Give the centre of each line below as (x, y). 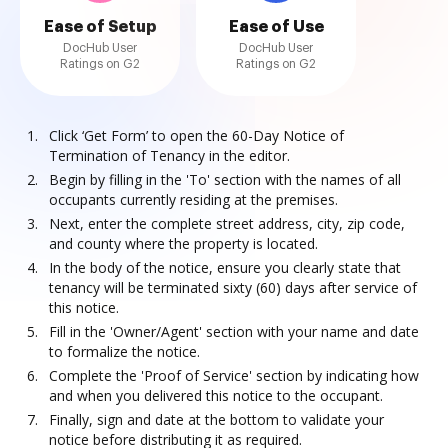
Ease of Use (276, 27)
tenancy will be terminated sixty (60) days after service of (233, 287)
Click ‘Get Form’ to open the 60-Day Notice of (196, 135)
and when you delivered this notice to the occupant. (216, 395)
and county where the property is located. (183, 243)
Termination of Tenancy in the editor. (169, 155)
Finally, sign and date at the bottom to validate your (216, 419)
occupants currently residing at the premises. (193, 199)
